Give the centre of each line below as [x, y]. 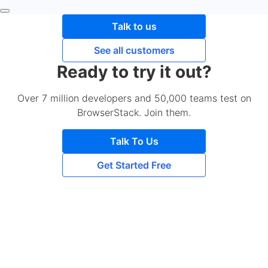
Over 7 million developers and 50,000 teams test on [134, 98]
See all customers [134, 50]
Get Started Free [134, 165]
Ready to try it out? [134, 72]
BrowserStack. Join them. [134, 112]
